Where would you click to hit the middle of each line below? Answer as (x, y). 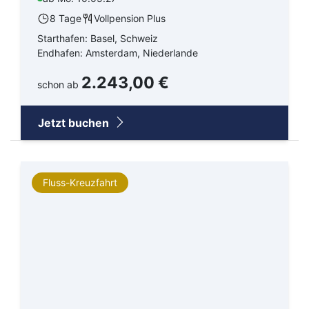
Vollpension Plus (130, 18)
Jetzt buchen (75, 122)
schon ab (59, 84)
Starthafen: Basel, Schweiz (98, 38)
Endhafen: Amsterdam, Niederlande (118, 52)
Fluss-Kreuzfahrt (80, 182)
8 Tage (66, 18)
